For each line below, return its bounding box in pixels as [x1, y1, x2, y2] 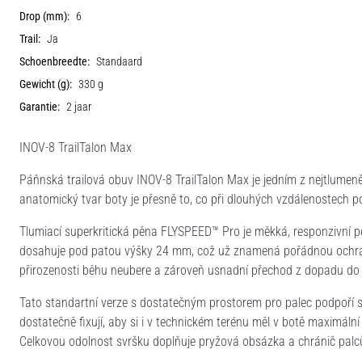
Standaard [96, 54, 142, 69]
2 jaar [66, 99, 91, 114]
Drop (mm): [19, 9, 69, 23]
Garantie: [19, 99, 60, 114]
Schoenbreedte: [19, 54, 90, 69]
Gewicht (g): [19, 77, 72, 91]
